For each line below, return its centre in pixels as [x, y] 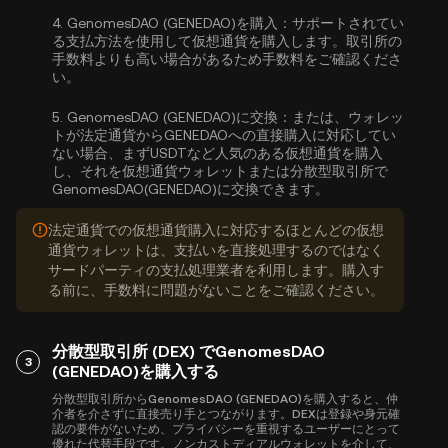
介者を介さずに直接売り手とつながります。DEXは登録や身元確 [226, 414]
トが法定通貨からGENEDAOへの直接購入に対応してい [224, 135]
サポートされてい [348, 23]
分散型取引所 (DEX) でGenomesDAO [188, 351]
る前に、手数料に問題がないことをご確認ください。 [216, 290]
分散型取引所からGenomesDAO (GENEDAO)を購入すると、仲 [225, 399]
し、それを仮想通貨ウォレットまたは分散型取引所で [220, 171]
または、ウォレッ [348, 117]
